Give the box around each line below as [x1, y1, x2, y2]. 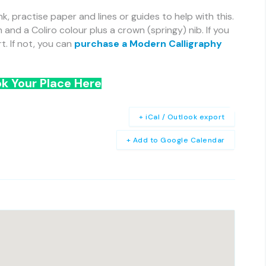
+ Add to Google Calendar [126, 135, 225, 145]
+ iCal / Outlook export [139, 112, 225, 122]
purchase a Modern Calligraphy [74, 37, 222, 50]
